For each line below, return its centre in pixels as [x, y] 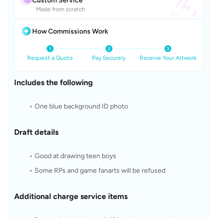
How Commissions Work [70, 31]
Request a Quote [50, 58]
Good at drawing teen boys [75, 156]
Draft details [36, 132]
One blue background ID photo [81, 106]
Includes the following [54, 82]
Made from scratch [61, 9]
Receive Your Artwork [168, 58]
